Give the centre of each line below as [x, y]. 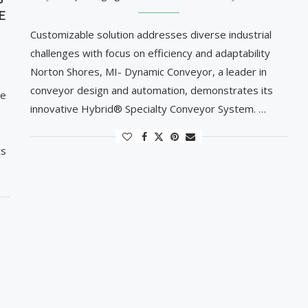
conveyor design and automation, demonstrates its [151, 90]
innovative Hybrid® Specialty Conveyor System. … [148, 108]
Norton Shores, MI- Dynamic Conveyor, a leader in [148, 71]
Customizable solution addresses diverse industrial [151, 34]
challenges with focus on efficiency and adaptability [150, 53]
